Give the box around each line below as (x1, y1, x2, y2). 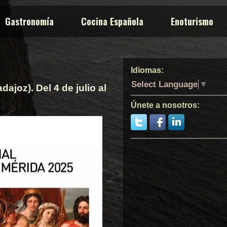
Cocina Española (81, 15, 143, 28)
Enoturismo (171, 15, 213, 28)
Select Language (131, 79, 198, 89)
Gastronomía (5, 15, 54, 28)
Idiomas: (131, 66, 164, 74)
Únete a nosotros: (131, 100, 200, 109)
